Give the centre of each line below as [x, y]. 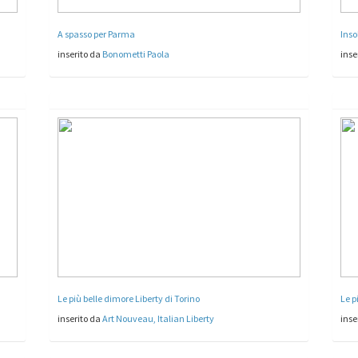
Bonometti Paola [136, 54]
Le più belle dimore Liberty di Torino [129, 298]
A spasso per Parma [97, 34]
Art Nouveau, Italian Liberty [159, 318]
